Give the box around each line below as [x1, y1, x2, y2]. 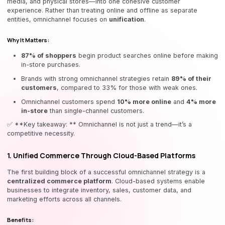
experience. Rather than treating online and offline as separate [7, 7, 197, 15]
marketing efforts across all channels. [7, 195, 122, 203]
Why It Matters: [7, 36, 49, 44]
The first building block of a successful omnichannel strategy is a [7, 168, 205, 176]
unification [109, 16, 144, 24]
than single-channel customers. [48, 106, 144, 115]
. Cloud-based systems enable [111, 177, 205, 185]
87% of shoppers [21, 51, 76, 59]
